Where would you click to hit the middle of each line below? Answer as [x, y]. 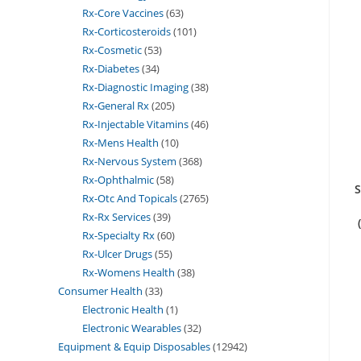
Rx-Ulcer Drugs [117, 253]
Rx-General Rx [116, 105]
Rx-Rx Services [116, 216]
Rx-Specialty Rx [118, 235]
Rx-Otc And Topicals [130, 198]
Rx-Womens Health [129, 272]
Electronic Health [123, 309]
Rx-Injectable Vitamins [135, 124]
